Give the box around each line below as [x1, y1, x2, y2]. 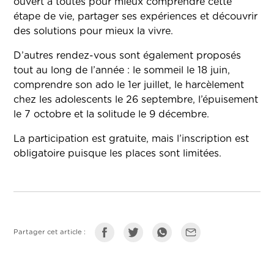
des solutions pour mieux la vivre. [13, 26, 174, 37]
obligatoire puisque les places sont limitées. [13, 149, 222, 159]
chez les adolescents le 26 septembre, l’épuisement [13, 95, 259, 105]
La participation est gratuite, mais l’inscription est [13, 134, 250, 144]
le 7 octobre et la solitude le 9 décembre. [13, 109, 210, 120]
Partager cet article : [13, 229, 86, 236]
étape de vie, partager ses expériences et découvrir [13, 12, 258, 22]
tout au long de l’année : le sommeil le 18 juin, [13, 65, 231, 76]
